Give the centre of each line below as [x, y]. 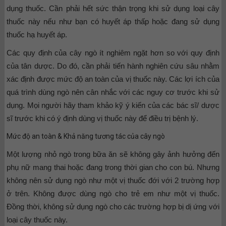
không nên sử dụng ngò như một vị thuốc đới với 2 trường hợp [113, 180]
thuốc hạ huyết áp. [37, 34]
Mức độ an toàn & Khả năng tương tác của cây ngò [86, 136]
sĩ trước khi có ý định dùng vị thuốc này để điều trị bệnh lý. [103, 118]
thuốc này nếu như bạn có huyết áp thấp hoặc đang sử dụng [113, 21]
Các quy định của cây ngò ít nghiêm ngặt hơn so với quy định [113, 52]
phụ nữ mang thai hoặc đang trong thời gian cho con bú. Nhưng [113, 167]
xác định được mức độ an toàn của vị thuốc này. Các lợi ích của [113, 79]
